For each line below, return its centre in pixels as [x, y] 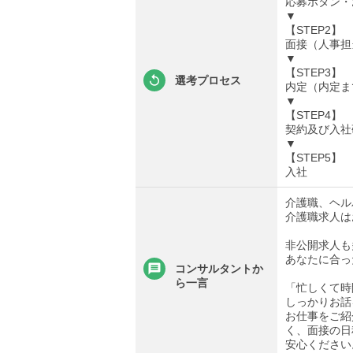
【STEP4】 [314, 115]
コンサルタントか [219, 269]
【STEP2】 [314, 30]
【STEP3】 [314, 73]
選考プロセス [208, 81]
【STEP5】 [314, 158]
